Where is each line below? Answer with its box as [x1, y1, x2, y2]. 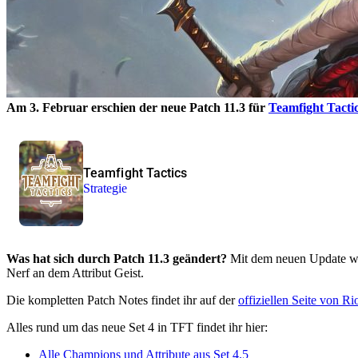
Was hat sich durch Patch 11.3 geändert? [6, 251, 230, 265]
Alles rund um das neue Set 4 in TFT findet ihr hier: [6, 320, 268, 334]
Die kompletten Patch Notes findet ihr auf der [6, 292, 238, 307]
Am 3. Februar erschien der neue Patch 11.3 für [6, 100, 268, 114]
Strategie [83, 181, 128, 196]
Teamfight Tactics [83, 165, 188, 181]
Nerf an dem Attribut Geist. [6, 265, 144, 280]
